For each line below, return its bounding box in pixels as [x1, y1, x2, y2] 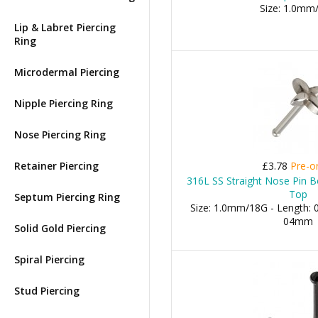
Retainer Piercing [14, 159, 99, 172]
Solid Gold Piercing [14, 221, 106, 235]
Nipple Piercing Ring [14, 97, 113, 110]
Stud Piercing [14, 284, 79, 297]
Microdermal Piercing [14, 65, 119, 79]
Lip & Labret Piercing [14, 21, 116, 34]
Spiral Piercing [14, 253, 84, 266]
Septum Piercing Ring [14, 190, 120, 204]
